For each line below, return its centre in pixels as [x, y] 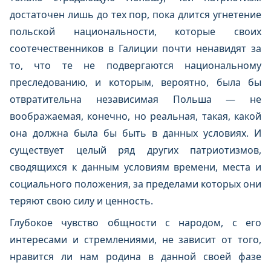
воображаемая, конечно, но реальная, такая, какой [135, 116]
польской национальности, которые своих [135, 31]
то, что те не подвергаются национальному [135, 65]
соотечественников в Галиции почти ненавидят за [135, 48]
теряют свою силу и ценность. [81, 201]
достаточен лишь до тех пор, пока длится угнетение [135, 15]
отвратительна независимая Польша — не [135, 99]
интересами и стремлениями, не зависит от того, [135, 240]
